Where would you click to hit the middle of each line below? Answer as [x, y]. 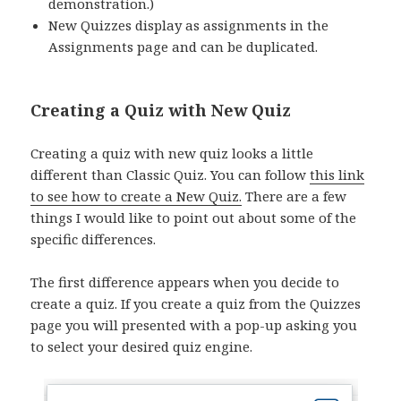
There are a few [294, 196]
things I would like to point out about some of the [194, 218]
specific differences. [94, 239]
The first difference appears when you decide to [185, 282]
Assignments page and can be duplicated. [183, 47]
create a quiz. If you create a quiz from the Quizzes [196, 304]
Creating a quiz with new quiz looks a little [172, 154]
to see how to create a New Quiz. [137, 196]
